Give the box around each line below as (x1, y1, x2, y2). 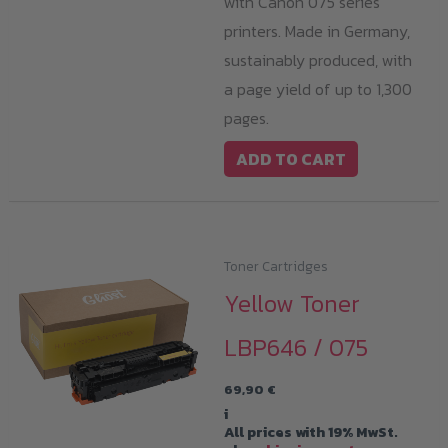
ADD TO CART (236, 147, 346, 172)
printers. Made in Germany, (224, 19, 410, 44)
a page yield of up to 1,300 (224, 77, 412, 102)
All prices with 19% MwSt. (224, 420, 398, 443)
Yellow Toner (224, 286, 360, 322)
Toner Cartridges (224, 256, 328, 277)
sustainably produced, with (224, 48, 412, 73)
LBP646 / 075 (224, 330, 368, 366)
